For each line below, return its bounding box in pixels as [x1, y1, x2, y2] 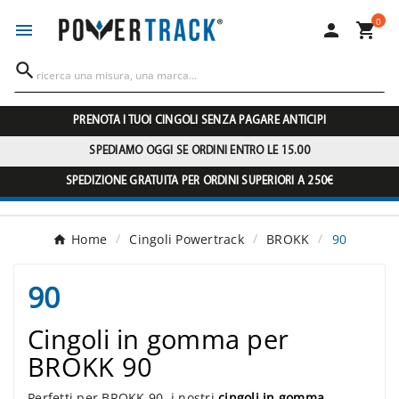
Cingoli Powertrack [129, 231, 244, 248]
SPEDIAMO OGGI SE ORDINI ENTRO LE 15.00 [89, 145, 310, 158]
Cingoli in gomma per [28, 322, 289, 357]
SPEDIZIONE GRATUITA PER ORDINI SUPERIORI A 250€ [65, 175, 334, 188]
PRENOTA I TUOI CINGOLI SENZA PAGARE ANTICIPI [73, 115, 326, 127]
